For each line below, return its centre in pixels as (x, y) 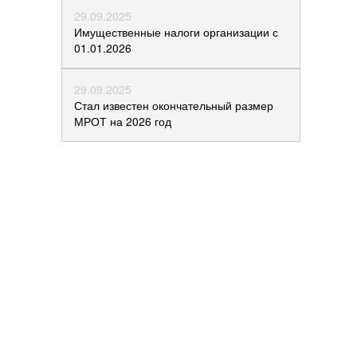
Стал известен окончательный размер (174, 105)
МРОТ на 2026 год (123, 121)
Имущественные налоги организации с (176, 32)
